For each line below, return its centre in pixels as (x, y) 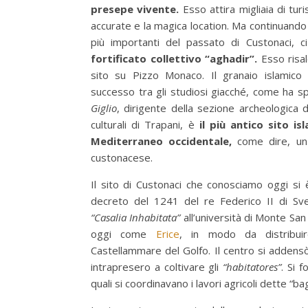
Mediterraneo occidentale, (162, 141)
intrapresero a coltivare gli (155, 267)
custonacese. (122, 158)
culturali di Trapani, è (145, 125)
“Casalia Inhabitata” (136, 218)
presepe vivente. (135, 9)
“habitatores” (250, 267)
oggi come (123, 234)
